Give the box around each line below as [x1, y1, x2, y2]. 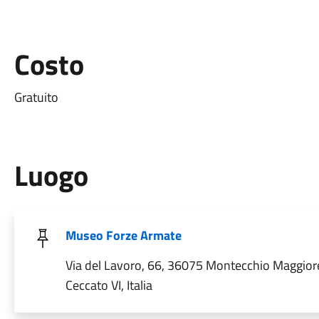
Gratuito [14, 88, 58, 107]
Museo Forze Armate [65, 226, 182, 245]
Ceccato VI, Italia [65, 276, 152, 295]
